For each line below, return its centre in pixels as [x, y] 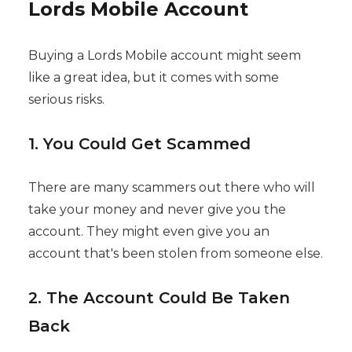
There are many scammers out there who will [171, 188]
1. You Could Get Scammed [139, 144]
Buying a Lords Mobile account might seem [164, 56]
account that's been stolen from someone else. [175, 254]
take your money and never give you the [157, 210]
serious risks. [66, 100]
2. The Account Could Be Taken [159, 298]
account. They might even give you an [148, 232]
